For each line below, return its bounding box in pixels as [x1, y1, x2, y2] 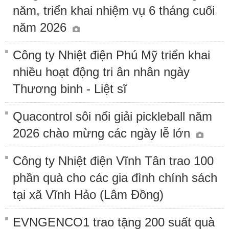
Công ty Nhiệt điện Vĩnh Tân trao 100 [13, 153, 214, 168]
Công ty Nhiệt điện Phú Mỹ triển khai [13, 48, 210, 62]
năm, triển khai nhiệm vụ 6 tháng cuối [13, 3, 215, 17]
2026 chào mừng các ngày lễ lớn [13, 126, 194, 140]
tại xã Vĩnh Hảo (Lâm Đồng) [13, 187, 164, 201]
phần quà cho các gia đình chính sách [13, 170, 217, 185]
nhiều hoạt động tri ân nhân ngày [13, 64, 190, 79]
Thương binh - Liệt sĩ [13, 81, 127, 96]
